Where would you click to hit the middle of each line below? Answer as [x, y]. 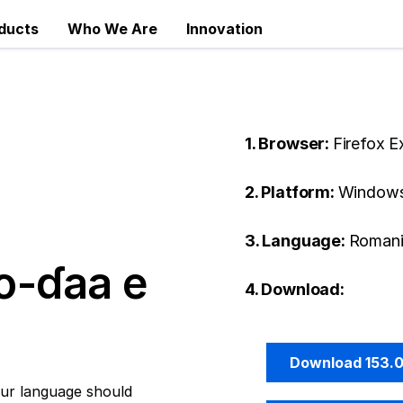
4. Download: [295, 289]
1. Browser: [289, 143]
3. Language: [297, 241]
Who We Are [112, 29]
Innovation [224, 29]
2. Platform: [291, 192]
